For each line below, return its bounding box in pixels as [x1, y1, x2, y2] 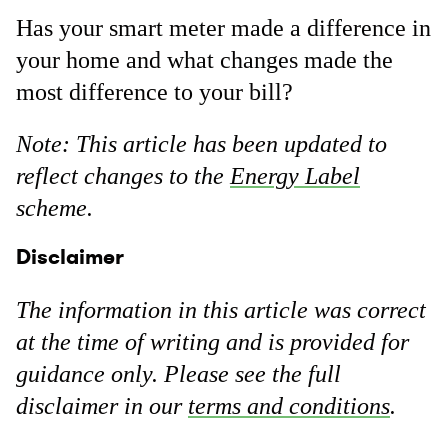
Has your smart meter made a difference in [16, 15, 431, 41]
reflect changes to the [16, 163, 230, 189]
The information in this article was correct [16, 297, 426, 324]
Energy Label [230, 163, 360, 189]
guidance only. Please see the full [16, 361, 341, 388]
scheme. [16, 195, 93, 221]
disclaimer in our [16, 393, 188, 420]
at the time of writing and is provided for [16, 329, 409, 356]
